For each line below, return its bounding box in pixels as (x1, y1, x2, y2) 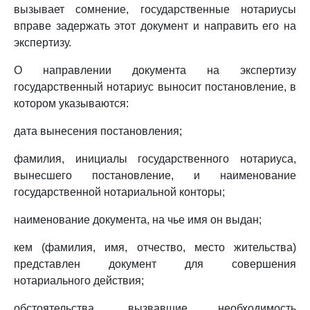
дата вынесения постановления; (14, 125, 182, 137)
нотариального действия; (14, 275, 144, 286)
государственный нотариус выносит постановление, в (14, 81, 296, 93)
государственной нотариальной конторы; (14, 186, 225, 198)
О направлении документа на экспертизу (14, 64, 296, 76)
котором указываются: (14, 98, 129, 109)
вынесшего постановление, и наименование (14, 170, 296, 181)
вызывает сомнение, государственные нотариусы (14, 3, 296, 15)
